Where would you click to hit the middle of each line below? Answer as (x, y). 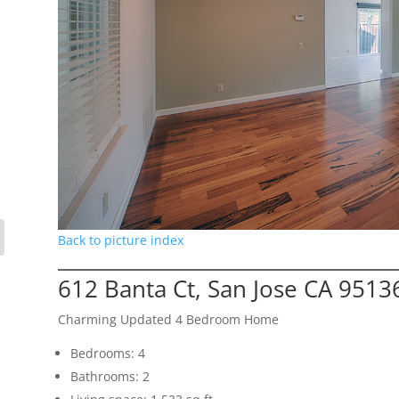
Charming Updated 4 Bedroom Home (168, 320)
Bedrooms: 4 (107, 354)
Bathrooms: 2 (110, 377)
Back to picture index (120, 240)
